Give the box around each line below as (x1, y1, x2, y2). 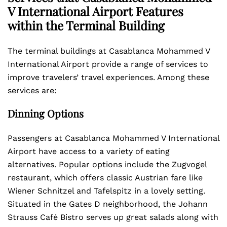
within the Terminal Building (8, 17, 165, 33)
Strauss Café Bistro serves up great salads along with (8, 212, 218, 222)
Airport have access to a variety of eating (8, 146, 170, 156)
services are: (8, 86, 59, 95)
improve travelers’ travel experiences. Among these (8, 72, 209, 82)
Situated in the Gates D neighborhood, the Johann (8, 199, 208, 209)
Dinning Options (8, 106, 86, 120)
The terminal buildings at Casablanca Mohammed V (8, 46, 210, 56)
